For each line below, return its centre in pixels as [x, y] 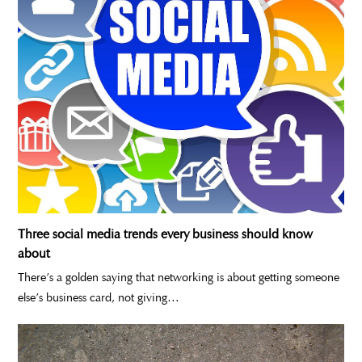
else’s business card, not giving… [99, 297]
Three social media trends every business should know [166, 234]
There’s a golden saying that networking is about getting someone [179, 277]
